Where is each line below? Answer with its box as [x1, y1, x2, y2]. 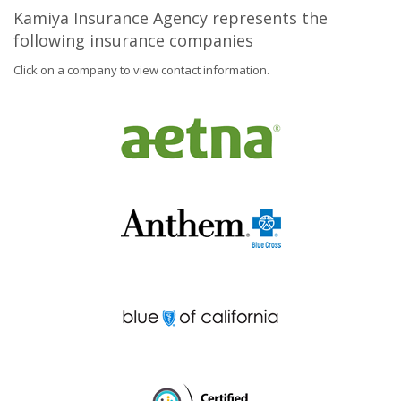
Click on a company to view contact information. [13, 62, 269, 78]
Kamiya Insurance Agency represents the [13, 7, 328, 29]
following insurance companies [13, 30, 253, 51]
